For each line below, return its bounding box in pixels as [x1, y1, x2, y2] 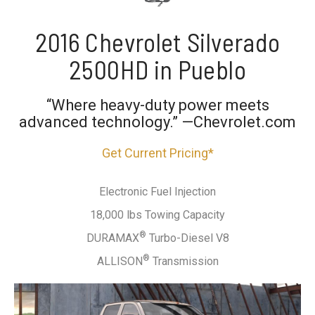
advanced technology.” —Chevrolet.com [19, 112, 296, 131]
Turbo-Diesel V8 [146, 231, 229, 245]
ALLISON [96, 254, 143, 268]
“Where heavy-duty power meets [46, 96, 269, 114]
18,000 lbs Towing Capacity [90, 207, 225, 221]
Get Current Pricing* [101, 145, 214, 160]
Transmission [149, 254, 219, 268]
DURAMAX [86, 231, 139, 245]
